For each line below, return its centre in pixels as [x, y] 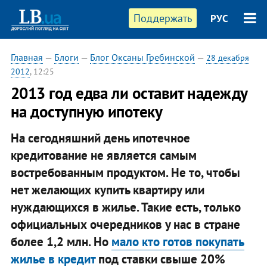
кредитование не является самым [103, 155]
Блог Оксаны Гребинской [142, 57]
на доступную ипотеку [86, 111]
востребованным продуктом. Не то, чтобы [125, 172]
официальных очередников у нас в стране [125, 224]
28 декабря [227, 58]
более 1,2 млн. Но [61, 241]
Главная [27, 57]
